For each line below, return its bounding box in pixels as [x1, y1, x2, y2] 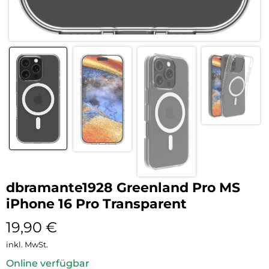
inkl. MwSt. [6, 239, 48, 249]
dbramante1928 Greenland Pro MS [6, 179, 240, 196]
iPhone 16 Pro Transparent [6, 195, 187, 212]
